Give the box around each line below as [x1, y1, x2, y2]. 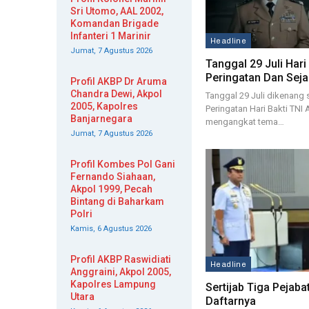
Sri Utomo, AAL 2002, [70, 6, 163, 17]
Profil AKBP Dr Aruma [70, 76, 167, 87]
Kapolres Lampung [70, 279, 156, 290]
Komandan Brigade [70, 18, 159, 29]
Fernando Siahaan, [70, 171, 155, 182]
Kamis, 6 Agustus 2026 [70, 224, 152, 233]
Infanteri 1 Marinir [70, 30, 151, 41]
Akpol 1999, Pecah [70, 183, 152, 195]
